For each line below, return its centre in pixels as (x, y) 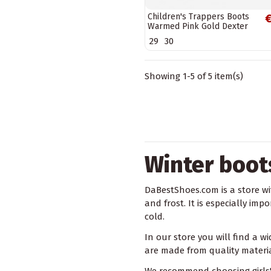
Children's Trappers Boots (198, 16)
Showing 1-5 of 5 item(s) (194, 77)
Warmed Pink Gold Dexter (198, 26)
